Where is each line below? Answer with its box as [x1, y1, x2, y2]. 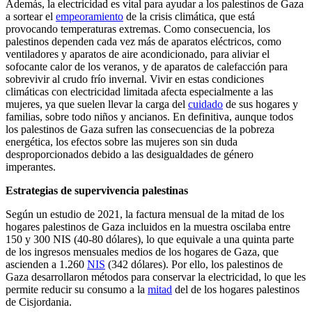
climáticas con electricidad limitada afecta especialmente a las [6, 85, 273, 97]
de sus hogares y [223, 97, 298, 110]
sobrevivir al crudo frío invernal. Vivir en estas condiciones [6, 72, 264, 85]
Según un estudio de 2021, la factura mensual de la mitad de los [6, 208, 284, 220]
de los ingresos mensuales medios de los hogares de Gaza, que [6, 245, 279, 258]
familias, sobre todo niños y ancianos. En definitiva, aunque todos [6, 110, 293, 123]
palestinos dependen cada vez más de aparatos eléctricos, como [6, 35, 281, 47]
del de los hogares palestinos [172, 283, 299, 295]
